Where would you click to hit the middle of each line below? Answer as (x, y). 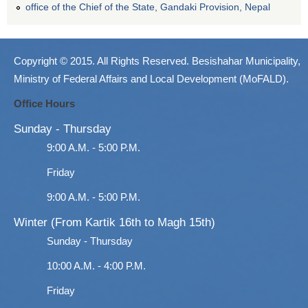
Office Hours (44, 103)
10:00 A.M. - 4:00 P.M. (96, 265)
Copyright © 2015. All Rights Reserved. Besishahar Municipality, (157, 60)
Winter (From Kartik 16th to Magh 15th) (114, 222)
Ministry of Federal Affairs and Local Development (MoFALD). (151, 78)
